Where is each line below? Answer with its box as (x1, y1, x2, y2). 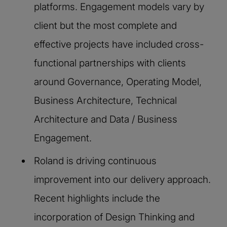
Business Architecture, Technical (34, 94, 177, 106)
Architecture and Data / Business (34, 113, 177, 125)
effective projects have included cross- (34, 38, 204, 50)
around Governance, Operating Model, (34, 75, 202, 88)
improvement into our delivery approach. (34, 173, 211, 185)
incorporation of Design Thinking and (34, 211, 195, 223)
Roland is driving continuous (34, 155, 157, 167)
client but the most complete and (34, 19, 177, 31)
